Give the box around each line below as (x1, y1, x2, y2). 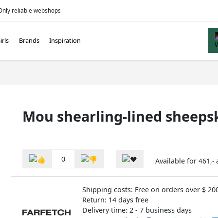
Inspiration (49, 36, 81, 45)
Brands (18, 36, 39, 45)
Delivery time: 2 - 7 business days (82, 205, 192, 215)
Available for (155, 156, 199, 165)
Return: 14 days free (82, 195, 148, 204)
